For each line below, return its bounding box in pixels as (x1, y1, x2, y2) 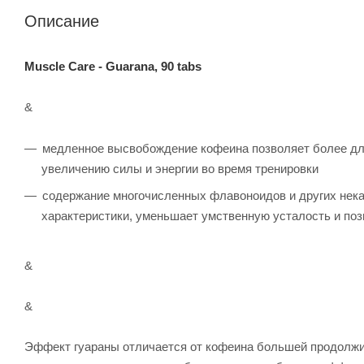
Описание (24, 11, 99, 30)
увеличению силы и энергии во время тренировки (41, 161, 318, 175)
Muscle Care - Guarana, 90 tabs (24, 58, 201, 73)
